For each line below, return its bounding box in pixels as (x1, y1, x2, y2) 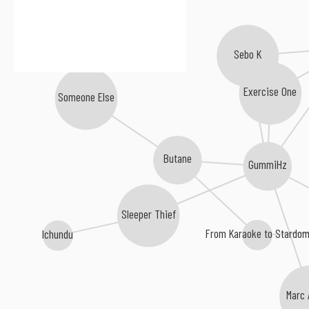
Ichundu (43, 226, 74, 242)
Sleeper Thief (121, 207, 177, 223)
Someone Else (58, 90, 115, 106)
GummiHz (248, 157, 288, 173)
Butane (163, 152, 192, 168)
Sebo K (233, 47, 262, 63)
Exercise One (243, 84, 297, 100)
